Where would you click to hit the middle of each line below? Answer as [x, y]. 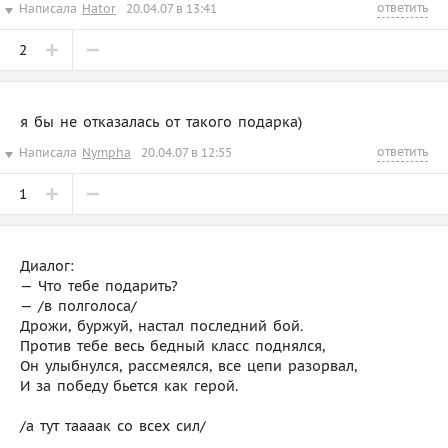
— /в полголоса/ [78, 305]
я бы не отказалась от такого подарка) [161, 121]
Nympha [106, 152]
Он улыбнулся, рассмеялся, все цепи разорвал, [188, 365]
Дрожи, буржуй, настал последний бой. [161, 325]
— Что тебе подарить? [99, 285]
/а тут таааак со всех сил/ [113, 425]
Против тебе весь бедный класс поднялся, [172, 345]
